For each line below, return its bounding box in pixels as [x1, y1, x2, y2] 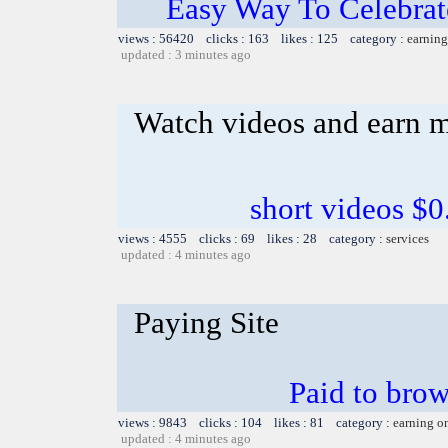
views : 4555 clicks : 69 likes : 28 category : [118, 230, 386, 246]
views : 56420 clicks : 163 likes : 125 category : [118, 30, 407, 46]
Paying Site [134, 304, 279, 340]
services [386, 230, 429, 246]
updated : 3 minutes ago [121, 46, 251, 62]
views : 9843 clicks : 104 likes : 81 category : [118, 414, 393, 430]
